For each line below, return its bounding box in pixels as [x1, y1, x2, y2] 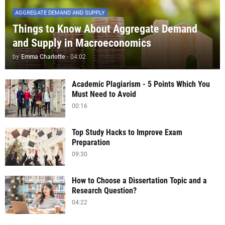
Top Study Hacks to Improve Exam [72, 128, 182, 137]
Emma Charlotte [21, 53, 65, 60]
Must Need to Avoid [72, 89, 136, 99]
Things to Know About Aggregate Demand [13, 23, 197, 35]
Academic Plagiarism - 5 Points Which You [72, 79, 210, 89]
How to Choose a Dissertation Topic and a [72, 176, 207, 185]
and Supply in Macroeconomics [13, 37, 151, 49]
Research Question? [72, 186, 137, 195]
